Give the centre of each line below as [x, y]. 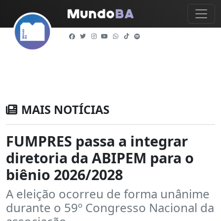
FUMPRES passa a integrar [97, 141]
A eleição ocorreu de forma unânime [108, 194]
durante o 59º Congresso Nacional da [110, 207]
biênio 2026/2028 [64, 174]
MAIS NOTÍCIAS [65, 110]
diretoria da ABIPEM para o [100, 158]
